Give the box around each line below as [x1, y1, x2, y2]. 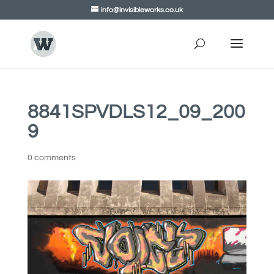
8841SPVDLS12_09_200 [27, 102, 245, 122]
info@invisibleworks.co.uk [100, 6, 183, 14]
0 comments [27, 154, 76, 162]
